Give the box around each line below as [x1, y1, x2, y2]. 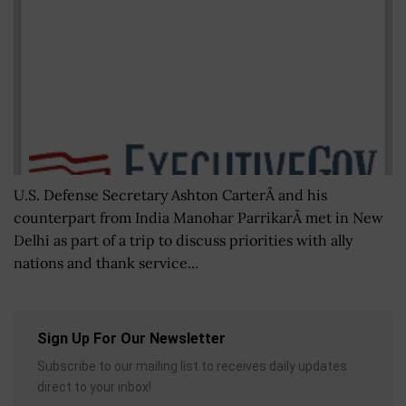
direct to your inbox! [37, 380, 151, 395]
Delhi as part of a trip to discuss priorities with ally [14, 231, 353, 250]
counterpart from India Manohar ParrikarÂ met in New [14, 208, 383, 227]
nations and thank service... [14, 254, 198, 273]
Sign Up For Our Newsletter [37, 330, 226, 348]
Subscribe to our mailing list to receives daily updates [37, 359, 347, 374]
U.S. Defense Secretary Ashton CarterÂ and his [14, 186, 327, 205]
